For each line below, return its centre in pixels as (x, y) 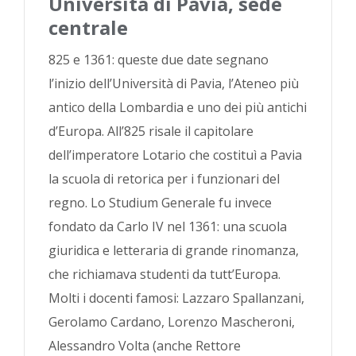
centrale (88, 27)
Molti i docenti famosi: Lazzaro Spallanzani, (176, 298)
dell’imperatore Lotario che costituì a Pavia (175, 155)
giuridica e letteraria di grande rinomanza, (174, 250)
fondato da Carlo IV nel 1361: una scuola (168, 226)
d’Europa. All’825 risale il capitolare (151, 131)
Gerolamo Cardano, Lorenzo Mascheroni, (172, 322)
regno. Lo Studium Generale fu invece (160, 203)
